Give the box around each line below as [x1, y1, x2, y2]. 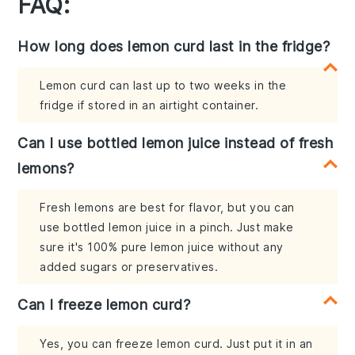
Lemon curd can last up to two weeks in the [40, 78, 287, 93]
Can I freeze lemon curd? [17, 296, 191, 314]
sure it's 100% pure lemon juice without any [40, 240, 284, 254]
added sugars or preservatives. [40, 260, 219, 274]
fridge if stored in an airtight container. [40, 98, 259, 113]
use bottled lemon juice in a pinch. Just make [40, 220, 294, 235]
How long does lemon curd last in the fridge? [17, 38, 330, 55]
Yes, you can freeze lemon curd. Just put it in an [40, 337, 313, 351]
